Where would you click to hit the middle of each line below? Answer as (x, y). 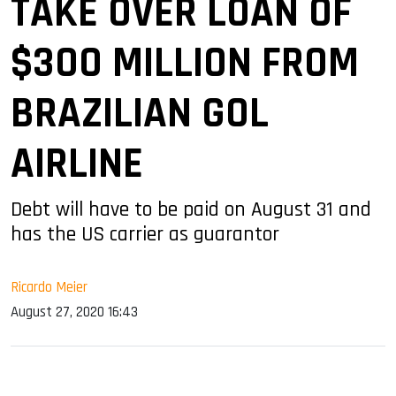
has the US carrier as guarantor (145, 234)
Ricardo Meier (49, 287)
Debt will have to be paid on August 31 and (191, 209)
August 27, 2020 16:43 (74, 312)
